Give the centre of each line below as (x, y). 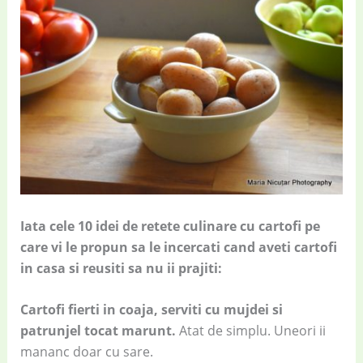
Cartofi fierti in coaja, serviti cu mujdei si (151, 310)
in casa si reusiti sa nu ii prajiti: (121, 268)
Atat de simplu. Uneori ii (250, 331)
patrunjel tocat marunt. (98, 331)
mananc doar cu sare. (86, 352)
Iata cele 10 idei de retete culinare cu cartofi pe (170, 226)
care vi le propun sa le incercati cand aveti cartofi (178, 247)
